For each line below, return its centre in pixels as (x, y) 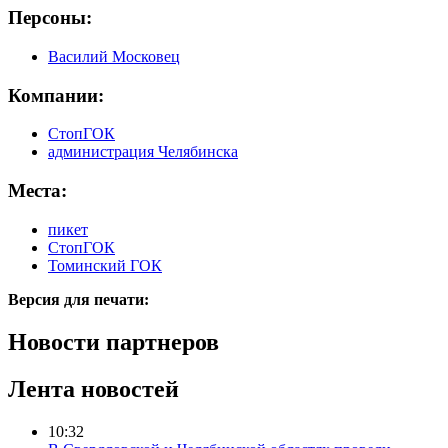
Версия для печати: (78, 299)
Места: (37, 191)
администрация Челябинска (143, 152)
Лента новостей (93, 388)
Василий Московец (114, 56)
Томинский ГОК (105, 265)
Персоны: (50, 18)
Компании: (56, 95)
